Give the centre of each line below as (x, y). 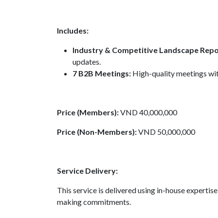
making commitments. (94, 202)
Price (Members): (89, 112)
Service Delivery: (87, 171)
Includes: (73, 30)
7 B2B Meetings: (102, 73)
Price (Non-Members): (97, 132)
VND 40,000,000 (149, 112)
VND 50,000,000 (166, 132)
